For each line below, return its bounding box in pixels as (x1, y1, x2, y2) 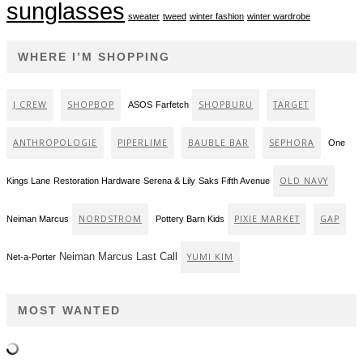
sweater (128, 11, 160, 22)
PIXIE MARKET (234, 212, 300, 224)
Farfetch (156, 99, 189, 109)
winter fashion (190, 11, 244, 22)
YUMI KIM (187, 250, 233, 263)
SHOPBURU (199, 98, 253, 110)
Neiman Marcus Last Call (56, 250, 177, 263)
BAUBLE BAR (188, 136, 249, 148)
